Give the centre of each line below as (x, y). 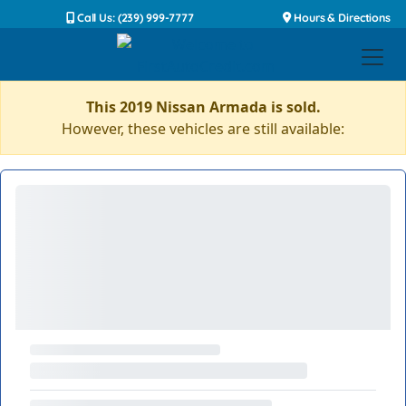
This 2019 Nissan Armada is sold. (203, 107)
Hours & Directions (341, 18)
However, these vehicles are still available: (203, 129)
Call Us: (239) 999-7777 (134, 18)
